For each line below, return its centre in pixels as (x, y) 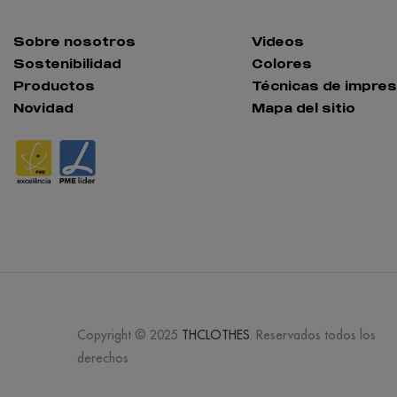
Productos (54, 85)
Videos (277, 41)
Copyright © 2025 (129, 335)
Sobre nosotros (74, 41)
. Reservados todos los (313, 335)
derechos (103, 358)
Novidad (43, 107)
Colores (281, 63)
